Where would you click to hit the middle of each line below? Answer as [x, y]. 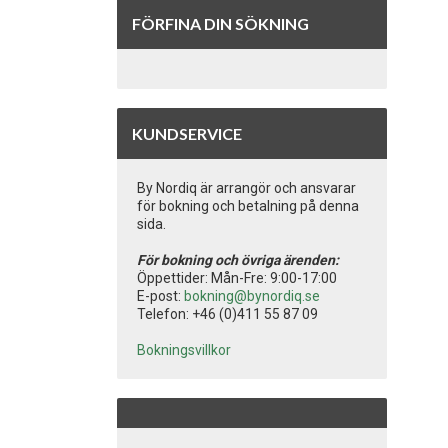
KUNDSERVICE [187, 133]
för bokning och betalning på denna [248, 206]
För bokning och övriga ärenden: [238, 260]
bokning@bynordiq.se [252, 296]
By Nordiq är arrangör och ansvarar [246, 188]
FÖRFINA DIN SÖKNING [220, 23]
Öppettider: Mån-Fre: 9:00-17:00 [237, 278]
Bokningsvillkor [184, 350]
